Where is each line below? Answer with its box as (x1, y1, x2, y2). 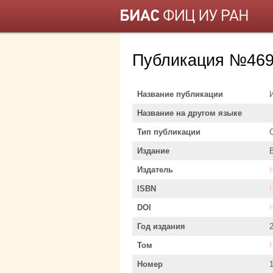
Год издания (137, 221, 185, 231)
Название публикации (137, 89, 223, 99)
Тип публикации (137, 127, 200, 136)
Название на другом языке (137, 108, 242, 118)
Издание (137, 146, 169, 155)
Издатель (137, 165, 173, 174)
